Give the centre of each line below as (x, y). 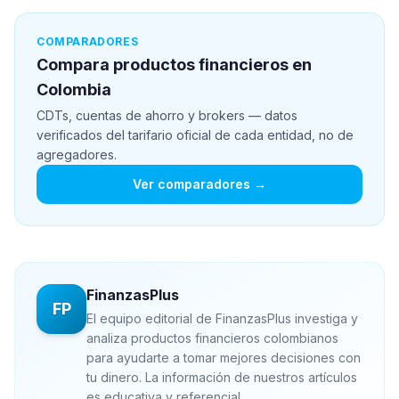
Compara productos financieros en (174, 65)
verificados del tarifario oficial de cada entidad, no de (195, 135)
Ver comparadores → (199, 184)
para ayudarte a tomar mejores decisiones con (224, 358)
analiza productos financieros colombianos (212, 338)
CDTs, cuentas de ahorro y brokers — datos (167, 116)
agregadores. (77, 155)
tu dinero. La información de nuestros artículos (222, 378)
